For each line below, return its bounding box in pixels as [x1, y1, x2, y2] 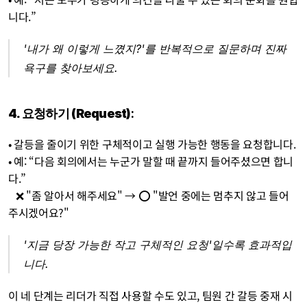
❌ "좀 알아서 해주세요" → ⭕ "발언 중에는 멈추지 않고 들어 [8, 187, 16, 204]
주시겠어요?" [8, 204, 69, 221]
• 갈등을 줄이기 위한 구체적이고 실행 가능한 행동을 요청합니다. [8, 136, 296, 152]
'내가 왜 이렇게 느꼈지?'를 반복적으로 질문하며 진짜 [23, 42, 286, 56]
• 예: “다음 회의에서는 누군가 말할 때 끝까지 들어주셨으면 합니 [8, 153, 294, 169]
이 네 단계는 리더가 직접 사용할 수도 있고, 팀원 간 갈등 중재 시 [8, 287, 293, 304]
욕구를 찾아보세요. [23, 61, 118, 75]
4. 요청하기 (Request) [8, 106, 131, 121]
